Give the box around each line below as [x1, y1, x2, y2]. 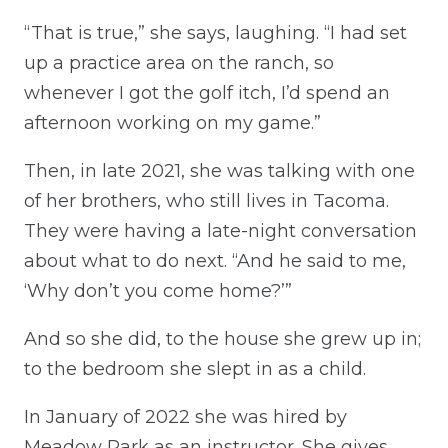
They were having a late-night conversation [24, 219, 417, 242]
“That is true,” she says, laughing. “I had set [24, 21, 407, 44]
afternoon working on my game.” [24, 111, 321, 134]
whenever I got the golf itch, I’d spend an [24, 81, 390, 104]
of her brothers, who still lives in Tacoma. [24, 189, 389, 212]
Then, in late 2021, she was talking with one [24, 159, 415, 182]
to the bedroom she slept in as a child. [24, 357, 366, 380]
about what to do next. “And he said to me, [24, 249, 406, 272]
